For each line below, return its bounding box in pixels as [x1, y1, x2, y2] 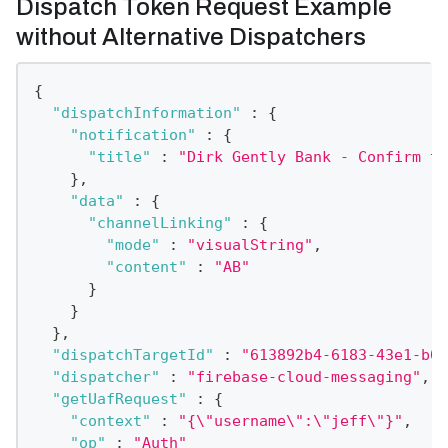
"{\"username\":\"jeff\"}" [177, 412, 403, 431]
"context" [69, 412, 151, 431]
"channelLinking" [87, 214, 232, 233]
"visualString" [186, 236, 313, 255]
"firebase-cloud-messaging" [186, 368, 421, 387]
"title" [87, 148, 151, 167]
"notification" [69, 126, 196, 145]
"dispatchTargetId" [51, 346, 214, 365]
